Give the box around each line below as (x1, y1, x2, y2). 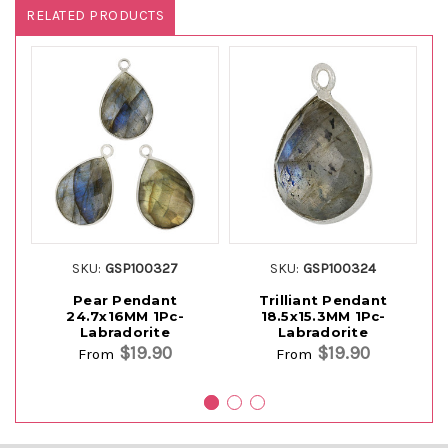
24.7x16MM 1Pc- (66, 307, 184, 324)
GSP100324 (303, 259, 377, 277)
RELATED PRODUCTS (26, 6, 164, 24)
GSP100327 (105, 259, 179, 277)
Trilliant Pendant (258, 291, 388, 308)
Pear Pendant (73, 291, 177, 308)
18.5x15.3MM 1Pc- (260, 307, 386, 324)
